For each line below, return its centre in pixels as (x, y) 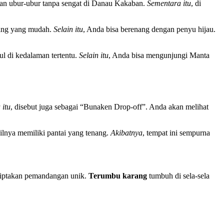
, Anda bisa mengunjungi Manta (159, 55)
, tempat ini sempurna (176, 132)
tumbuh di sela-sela (178, 175)
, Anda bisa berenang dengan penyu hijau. (149, 29)
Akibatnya (126, 132)
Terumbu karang (118, 175)
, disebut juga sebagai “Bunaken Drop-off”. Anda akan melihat (109, 106)
